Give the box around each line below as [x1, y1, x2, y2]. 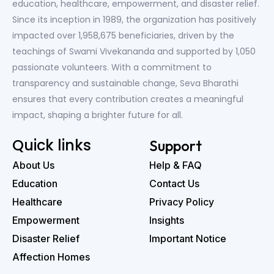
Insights [149, 213, 184, 226]
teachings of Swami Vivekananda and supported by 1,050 [12, 45, 256, 57]
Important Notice [149, 232, 226, 245]
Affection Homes [12, 250, 90, 263]
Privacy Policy [149, 195, 214, 208]
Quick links [12, 135, 91, 155]
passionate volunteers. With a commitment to [12, 61, 212, 73]
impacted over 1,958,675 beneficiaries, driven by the [12, 29, 234, 42]
